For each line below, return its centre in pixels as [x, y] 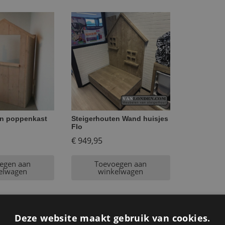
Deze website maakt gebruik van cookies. [113, 218]
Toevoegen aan [121, 163]
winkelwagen [121, 171]
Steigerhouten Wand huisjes [120, 118]
